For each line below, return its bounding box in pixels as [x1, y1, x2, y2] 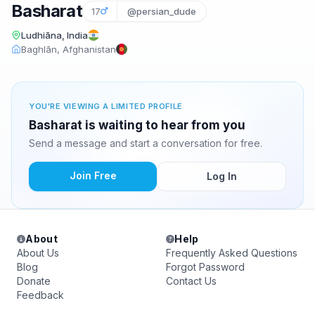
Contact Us [166, 275, 217, 287]
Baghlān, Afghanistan [21, 44, 116, 55]
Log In [206, 170, 237, 182]
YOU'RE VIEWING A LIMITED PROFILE [29, 101, 183, 111]
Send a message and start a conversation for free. [29, 137, 262, 149]
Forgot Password [166, 261, 245, 273]
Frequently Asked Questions [166, 247, 297, 259]
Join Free [69, 169, 117, 181]
